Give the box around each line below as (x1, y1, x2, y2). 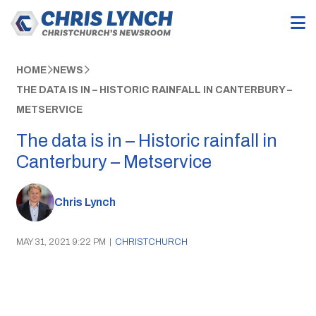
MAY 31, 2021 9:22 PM (16, 236, 106, 247)
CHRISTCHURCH (114, 236, 188, 247)
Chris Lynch (54, 196, 116, 209)
